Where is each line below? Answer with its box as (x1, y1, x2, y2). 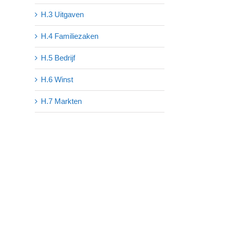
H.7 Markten (40, 97, 82, 106)
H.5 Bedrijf (40, 53, 75, 63)
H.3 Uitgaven (40, 10, 84, 19)
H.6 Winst (40, 75, 73, 84)
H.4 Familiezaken (40, 32, 98, 41)
